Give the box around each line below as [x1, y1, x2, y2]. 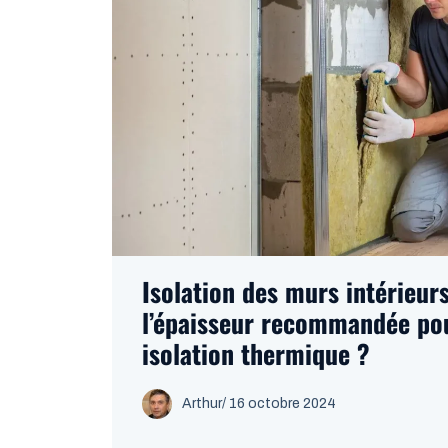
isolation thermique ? [142, 334, 370, 373]
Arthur [182, 396, 222, 411]
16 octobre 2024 [229, 396, 336, 411]
